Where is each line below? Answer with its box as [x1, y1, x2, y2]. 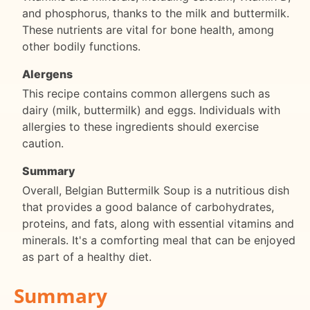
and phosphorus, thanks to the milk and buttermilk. [22, 6, 289, 20]
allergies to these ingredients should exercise [22, 119, 259, 134]
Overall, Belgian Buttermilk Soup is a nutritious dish [22, 183, 289, 197]
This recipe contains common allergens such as [22, 86, 270, 100]
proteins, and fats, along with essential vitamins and [22, 216, 294, 230]
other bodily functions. [22, 39, 140, 53]
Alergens [22, 66, 73, 81]
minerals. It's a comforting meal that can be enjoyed [22, 232, 295, 247]
